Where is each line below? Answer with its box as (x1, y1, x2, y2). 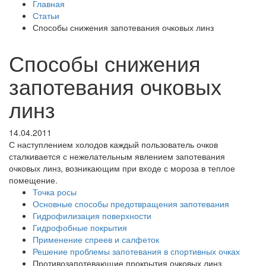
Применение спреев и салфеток (33, 233, 159, 246)
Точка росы (33, 186, 77, 198)
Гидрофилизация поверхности (33, 210, 151, 222)
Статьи (33, 9, 59, 22)
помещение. (9, 174, 58, 186)
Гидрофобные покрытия (33, 221, 127, 234)
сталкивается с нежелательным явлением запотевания (9, 150, 225, 163)
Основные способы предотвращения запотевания (33, 198, 229, 210)
